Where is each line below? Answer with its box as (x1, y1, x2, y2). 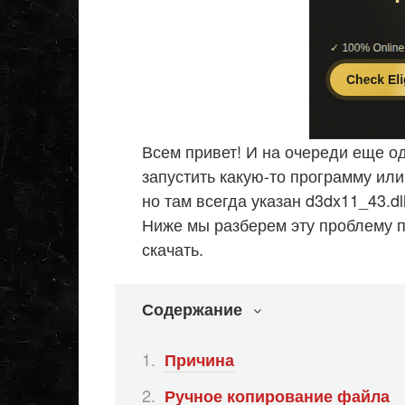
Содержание (142, 297, 242, 321)
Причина (165, 347, 234, 372)
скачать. (142, 237, 203, 260)
